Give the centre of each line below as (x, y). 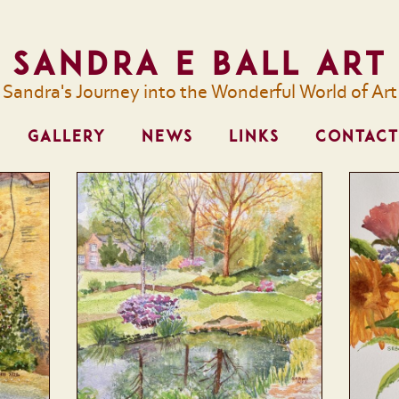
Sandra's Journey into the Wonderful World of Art (199, 93)
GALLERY (66, 136)
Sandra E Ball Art (199, 63)
